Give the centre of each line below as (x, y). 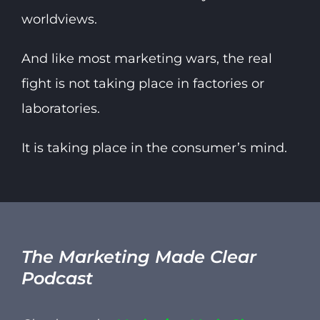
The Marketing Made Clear (139, 256)
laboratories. (60, 108)
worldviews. (59, 19)
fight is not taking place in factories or (142, 83)
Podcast (57, 278)
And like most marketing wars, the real (146, 58)
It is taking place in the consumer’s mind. (154, 147)
